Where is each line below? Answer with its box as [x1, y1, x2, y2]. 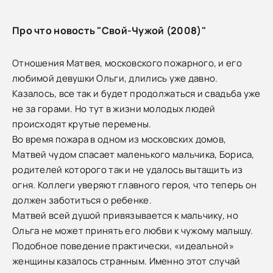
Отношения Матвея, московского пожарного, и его [12, 56, 242, 69]
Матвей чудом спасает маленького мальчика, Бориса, [12, 147, 255, 161]
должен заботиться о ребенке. [12, 193, 152, 207]
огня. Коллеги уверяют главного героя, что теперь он [12, 178, 257, 191]
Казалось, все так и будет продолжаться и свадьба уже [12, 87, 261, 100]
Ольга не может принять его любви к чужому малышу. [12, 224, 253, 237]
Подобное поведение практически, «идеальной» [12, 239, 235, 252]
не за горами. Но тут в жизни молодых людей [12, 102, 216, 115]
